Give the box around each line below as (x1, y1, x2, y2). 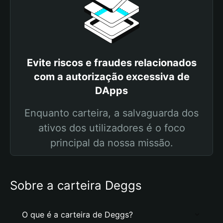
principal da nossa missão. (50, 137, 173, 149)
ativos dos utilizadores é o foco (38, 122, 185, 134)
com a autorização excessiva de (33, 71, 190, 83)
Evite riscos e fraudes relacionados (26, 57, 197, 69)
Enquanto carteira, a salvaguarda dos (24, 107, 199, 119)
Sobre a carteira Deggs (10, 178, 142, 193)
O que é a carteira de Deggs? (22, 210, 133, 220)
